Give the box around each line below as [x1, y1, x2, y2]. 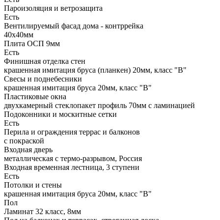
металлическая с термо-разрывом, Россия [4, 154, 142, 163]
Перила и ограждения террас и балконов [4, 127, 140, 136]
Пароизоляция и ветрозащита [4, 3, 103, 12]
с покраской [4, 136, 44, 145]
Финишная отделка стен [4, 56, 85, 65]
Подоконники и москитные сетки [4, 110, 117, 118]
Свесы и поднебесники [4, 74, 82, 83]
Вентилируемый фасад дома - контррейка [4, 21, 143, 30]
